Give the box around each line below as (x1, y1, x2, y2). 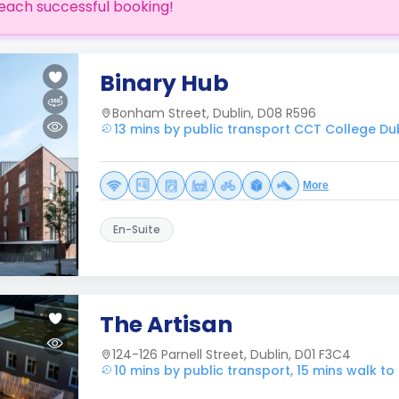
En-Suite (113, 222, 160, 237)
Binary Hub (100, 68, 229, 99)
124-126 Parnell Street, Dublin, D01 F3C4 (112, 346, 351, 363)
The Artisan (100, 309, 232, 340)
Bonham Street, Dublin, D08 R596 (112, 104, 316, 122)
